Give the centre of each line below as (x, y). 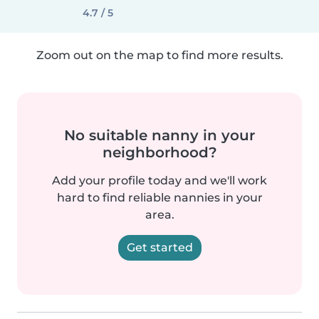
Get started (159, 247)
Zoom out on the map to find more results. (159, 55)
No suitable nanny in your (159, 135)
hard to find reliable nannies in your (159, 198)
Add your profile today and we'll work (159, 181)
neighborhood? (159, 152)
